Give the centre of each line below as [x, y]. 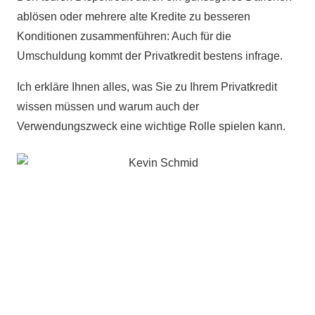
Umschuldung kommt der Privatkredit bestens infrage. [150, 56]
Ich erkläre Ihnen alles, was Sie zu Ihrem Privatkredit [147, 86]
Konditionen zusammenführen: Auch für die [124, 36]
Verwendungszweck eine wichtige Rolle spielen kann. [151, 126]
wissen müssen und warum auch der [108, 106]
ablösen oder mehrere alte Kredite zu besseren [134, 16]
